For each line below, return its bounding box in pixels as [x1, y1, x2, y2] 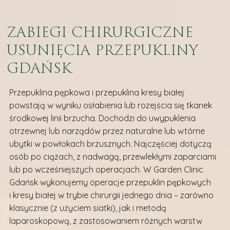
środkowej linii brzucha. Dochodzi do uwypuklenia [9, 113, 196, 124]
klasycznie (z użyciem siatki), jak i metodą [9, 203, 166, 214]
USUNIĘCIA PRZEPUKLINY [7, 40, 198, 61]
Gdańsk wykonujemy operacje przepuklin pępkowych [9, 177, 211, 188]
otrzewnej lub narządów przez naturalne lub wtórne [9, 126, 205, 137]
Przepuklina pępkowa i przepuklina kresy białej [9, 87, 184, 98]
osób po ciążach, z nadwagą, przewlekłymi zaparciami [9, 151, 216, 162]
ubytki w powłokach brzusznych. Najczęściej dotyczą [9, 139, 212, 149]
